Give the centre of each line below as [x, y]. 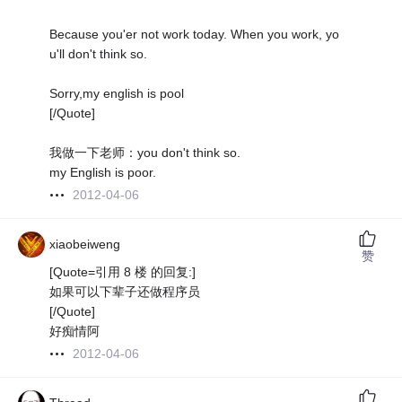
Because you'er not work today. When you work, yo [195, 35]
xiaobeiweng [85, 245]
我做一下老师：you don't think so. [145, 153]
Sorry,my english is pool [117, 94]
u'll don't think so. [99, 54]
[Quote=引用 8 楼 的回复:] [123, 272]
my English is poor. [103, 173]
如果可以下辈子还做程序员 [125, 292]
